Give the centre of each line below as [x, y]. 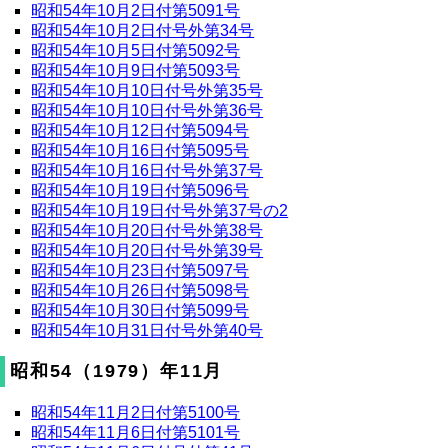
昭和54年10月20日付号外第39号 [147, 250]
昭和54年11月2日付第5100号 [136, 412]
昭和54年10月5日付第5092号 [136, 50]
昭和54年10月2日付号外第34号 [143, 30]
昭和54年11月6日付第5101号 [136, 432]
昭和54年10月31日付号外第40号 [147, 330]
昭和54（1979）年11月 [117, 371]
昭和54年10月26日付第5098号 [140, 290]
